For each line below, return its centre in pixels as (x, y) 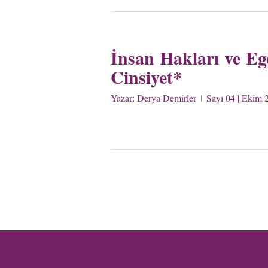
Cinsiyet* (146, 77)
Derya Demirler (167, 98)
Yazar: (124, 98)
